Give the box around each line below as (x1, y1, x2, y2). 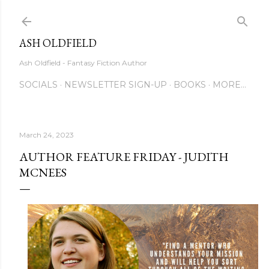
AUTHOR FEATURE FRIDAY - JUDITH (19, 149, 229, 165)
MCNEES (19, 165, 67, 180)
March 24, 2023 (19, 130, 74, 139)
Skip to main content (85, 7, 184, 23)
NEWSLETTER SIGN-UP (64, 79, 167, 90)
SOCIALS (19, 79, 58, 90)
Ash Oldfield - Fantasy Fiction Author (19, 58, 147, 67)
